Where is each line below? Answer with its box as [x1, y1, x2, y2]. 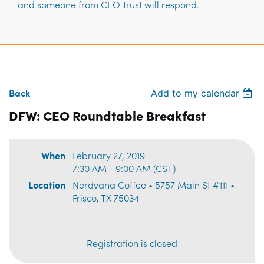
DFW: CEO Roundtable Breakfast [9, 106, 206, 125]
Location [28, 178, 65, 192]
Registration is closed [87, 236, 177, 250]
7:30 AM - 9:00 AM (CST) [72, 161, 176, 175]
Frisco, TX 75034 [72, 191, 139, 204]
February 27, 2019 [72, 148, 145, 162]
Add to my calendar [151, 87, 240, 99]
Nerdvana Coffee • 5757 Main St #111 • [72, 178, 235, 192]
